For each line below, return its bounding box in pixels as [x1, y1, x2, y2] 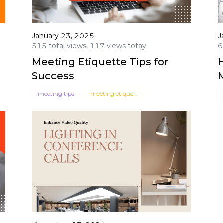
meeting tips [37, 89, 74, 97]
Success [31, 69, 74, 82]
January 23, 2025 [31, 31, 94, 40]
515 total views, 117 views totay [31, 41, 146, 50]
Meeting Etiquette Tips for [31, 55, 168, 68]
